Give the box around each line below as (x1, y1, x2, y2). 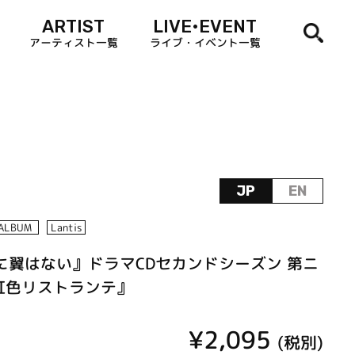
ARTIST (42, 15, 105, 37)
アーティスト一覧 (29, 34, 118, 50)
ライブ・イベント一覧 (149, 34, 261, 50)
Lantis (50, 220, 82, 235)
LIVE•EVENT (153, 15, 258, 37)
